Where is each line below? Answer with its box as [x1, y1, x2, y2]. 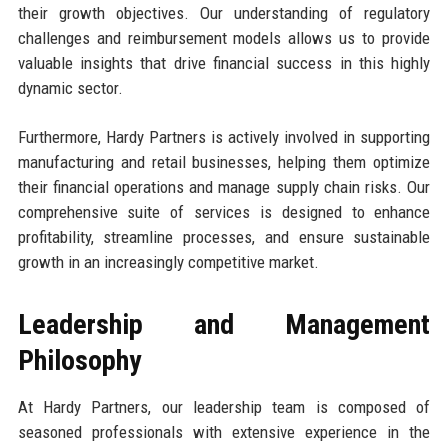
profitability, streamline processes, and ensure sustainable [17, 226, 431, 247]
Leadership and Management [17, 307, 431, 341]
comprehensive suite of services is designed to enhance [17, 201, 431, 222]
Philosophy [17, 343, 141, 377]
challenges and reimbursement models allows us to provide [17, 27, 431, 48]
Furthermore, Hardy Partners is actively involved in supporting [17, 126, 431, 147]
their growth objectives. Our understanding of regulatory [17, 2, 431, 23]
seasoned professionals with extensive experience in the [17, 421, 431, 442]
